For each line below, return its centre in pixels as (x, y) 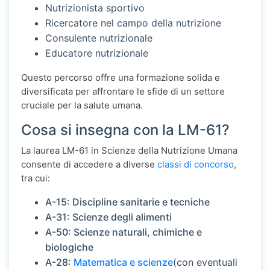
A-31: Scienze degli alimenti (108, 217)
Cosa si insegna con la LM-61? (125, 130)
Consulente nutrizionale (99, 38)
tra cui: (36, 178)
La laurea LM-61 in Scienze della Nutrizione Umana (129, 151)
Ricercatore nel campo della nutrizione (133, 23)
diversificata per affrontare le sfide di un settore (123, 92)
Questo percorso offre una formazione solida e (121, 78)
